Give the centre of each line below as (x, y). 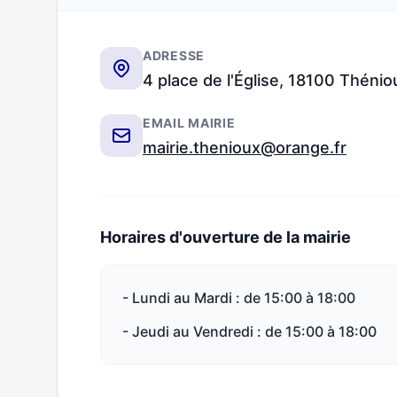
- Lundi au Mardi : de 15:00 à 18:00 (239, 298)
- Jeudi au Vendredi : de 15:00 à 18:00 (249, 331)
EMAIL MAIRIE (189, 123)
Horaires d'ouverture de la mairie (226, 237)
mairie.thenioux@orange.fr (245, 148)
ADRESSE (174, 55)
